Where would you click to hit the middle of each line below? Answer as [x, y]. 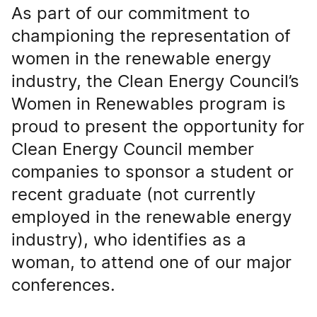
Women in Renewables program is [149, 104]
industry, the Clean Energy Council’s [155, 81]
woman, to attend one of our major [151, 263]
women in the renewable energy [141, 59]
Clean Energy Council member [133, 149]
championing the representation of [151, 36]
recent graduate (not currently [133, 195]
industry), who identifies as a [129, 240]
